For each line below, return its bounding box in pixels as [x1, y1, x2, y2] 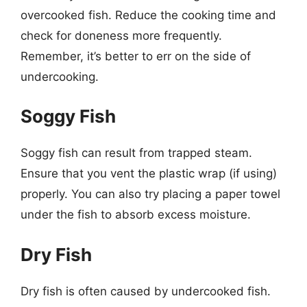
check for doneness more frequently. [21, 28, 222, 42]
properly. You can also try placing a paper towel [21, 187, 280, 201]
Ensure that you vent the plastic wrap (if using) [21, 167, 277, 180]
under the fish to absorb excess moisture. [21, 208, 251, 221]
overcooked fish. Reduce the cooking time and [21, 8, 276, 22]
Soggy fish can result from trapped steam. [21, 146, 252, 160]
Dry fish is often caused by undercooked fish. [21, 284, 271, 298]
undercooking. [21, 69, 99, 84]
